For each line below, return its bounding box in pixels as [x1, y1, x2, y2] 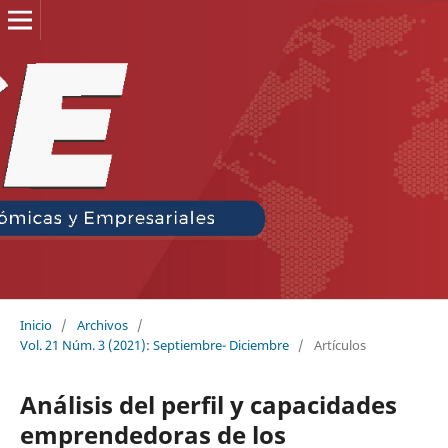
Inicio [19, 315, 52, 334]
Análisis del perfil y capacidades [19, 387, 397, 421]
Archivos [76, 315, 128, 334]
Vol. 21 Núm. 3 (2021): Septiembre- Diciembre [19, 335, 289, 354]
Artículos [313, 335, 366, 354]
